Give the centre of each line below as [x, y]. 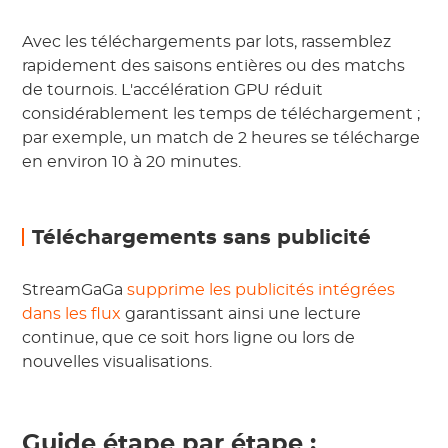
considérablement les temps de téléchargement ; [221, 114]
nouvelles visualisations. [117, 362]
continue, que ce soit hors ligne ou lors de [189, 338]
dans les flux [72, 314]
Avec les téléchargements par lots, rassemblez [207, 42]
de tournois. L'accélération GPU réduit [173, 90]
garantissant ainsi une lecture [241, 314]
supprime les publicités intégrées [261, 290]
